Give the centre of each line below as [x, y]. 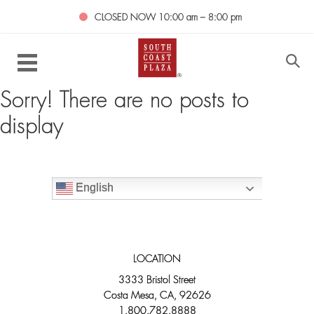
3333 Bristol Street [157, 281]
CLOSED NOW [127, 18]
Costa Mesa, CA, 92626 [157, 296]
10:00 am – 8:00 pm [200, 18]
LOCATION [157, 260]
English [93, 188]
